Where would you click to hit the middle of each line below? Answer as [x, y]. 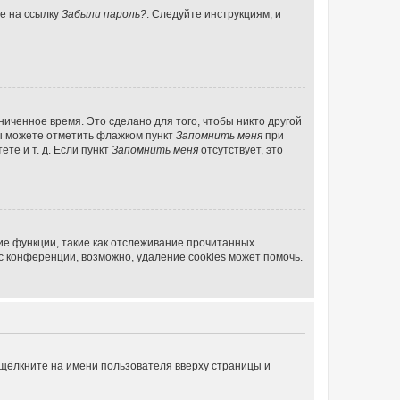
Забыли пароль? [104, 14]
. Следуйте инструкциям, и [214, 14]
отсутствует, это [241, 150]
